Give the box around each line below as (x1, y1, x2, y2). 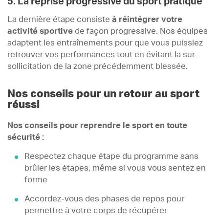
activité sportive (7, 27, 75, 35)
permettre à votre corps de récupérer (24, 206, 167, 215)
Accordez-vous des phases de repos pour (24, 195, 184, 203)
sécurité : (7, 133, 44, 141)
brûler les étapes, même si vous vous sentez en (24, 164, 206, 172)
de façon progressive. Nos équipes (75, 27, 208, 35)
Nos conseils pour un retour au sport (7, 88, 199, 99)
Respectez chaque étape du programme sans (24, 152, 198, 160)
